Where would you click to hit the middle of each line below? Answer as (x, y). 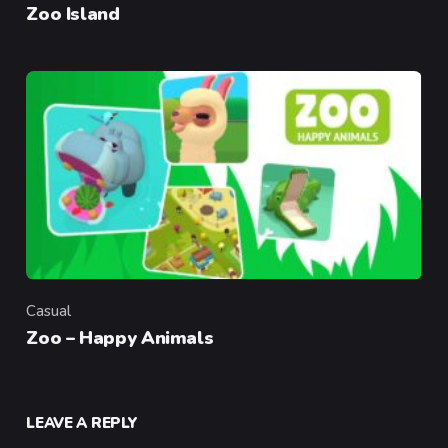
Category (57, 321)
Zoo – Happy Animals (120, 338)
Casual (49, 311)
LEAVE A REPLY (82, 422)
